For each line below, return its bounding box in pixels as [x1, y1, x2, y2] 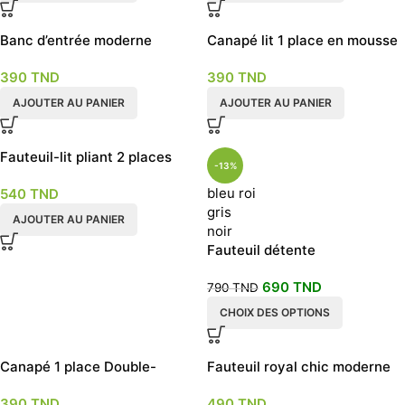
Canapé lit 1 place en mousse [207, 32, 398, 49]
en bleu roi [207, 377, 276, 394]
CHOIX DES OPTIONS [220, 306, 330, 319]
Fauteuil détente [207, 241, 316, 259]
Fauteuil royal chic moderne [207, 358, 391, 375]
